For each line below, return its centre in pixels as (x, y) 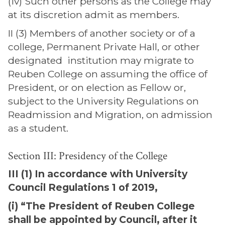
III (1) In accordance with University (98, 174)
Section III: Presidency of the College (88, 156)
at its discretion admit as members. (94, 15)
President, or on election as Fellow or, (97, 87)
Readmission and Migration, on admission (110, 115)
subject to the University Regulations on (103, 101)
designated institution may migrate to (101, 60)
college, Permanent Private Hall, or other (104, 47)
